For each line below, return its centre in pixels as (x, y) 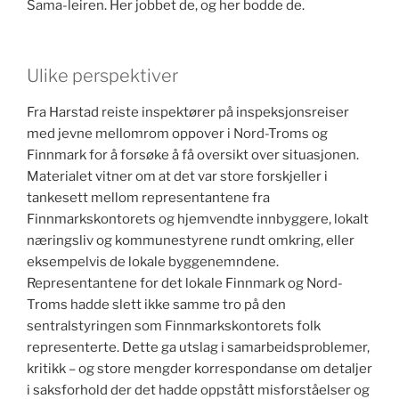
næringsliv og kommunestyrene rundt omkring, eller (191, 240)
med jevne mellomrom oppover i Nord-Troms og (177, 133)
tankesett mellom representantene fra (148, 197)
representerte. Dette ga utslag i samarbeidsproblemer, (198, 347)
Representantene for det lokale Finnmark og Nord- (185, 283)
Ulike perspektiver (102, 75)
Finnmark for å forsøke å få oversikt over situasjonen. (193, 155)
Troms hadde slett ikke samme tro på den (156, 304)
